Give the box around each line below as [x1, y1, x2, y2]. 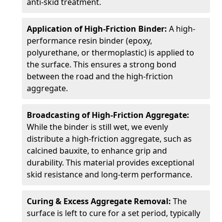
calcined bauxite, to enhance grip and [27, 145, 167, 156]
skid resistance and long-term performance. [27, 169, 192, 180]
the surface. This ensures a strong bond [27, 59, 176, 70]
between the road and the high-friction [27, 71, 173, 82]
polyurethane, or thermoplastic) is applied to [27, 47, 194, 58]
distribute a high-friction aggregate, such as [27, 133, 192, 144]
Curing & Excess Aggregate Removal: [27, 196, 173, 207]
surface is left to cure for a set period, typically [27, 208, 200, 219]
